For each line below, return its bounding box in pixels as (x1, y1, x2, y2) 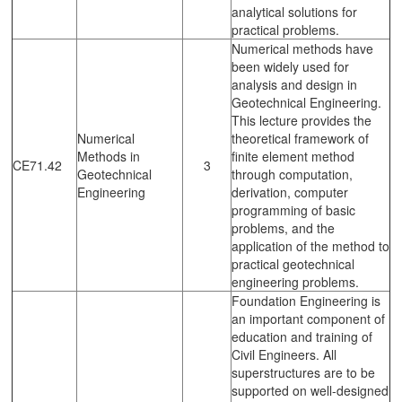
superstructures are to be (232, 363, 375, 381)
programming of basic (232, 200, 355, 219)
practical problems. (232, 20, 339, 39)
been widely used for (232, 57, 349, 75)
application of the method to (232, 236, 389, 255)
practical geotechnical (232, 254, 354, 273)
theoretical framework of (232, 128, 369, 147)
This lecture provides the (232, 110, 371, 129)
